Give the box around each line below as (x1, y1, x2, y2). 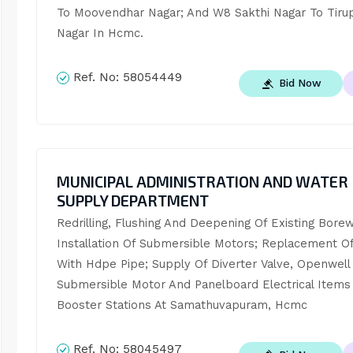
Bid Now (278, 76, 321, 89)
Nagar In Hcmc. (56, 26, 143, 41)
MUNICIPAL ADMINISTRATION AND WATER (56, 172, 348, 191)
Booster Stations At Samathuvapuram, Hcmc (56, 297, 307, 312)
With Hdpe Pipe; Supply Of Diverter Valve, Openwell (56, 256, 350, 271)
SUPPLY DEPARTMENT (56, 191, 209, 210)
